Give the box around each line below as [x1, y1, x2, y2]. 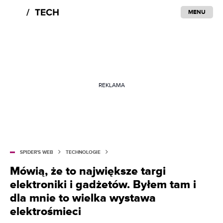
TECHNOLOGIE [66, 149, 101, 155]
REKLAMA [98, 81, 125, 89]
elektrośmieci [10, 205, 81, 219]
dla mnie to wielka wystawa [10, 191, 156, 205]
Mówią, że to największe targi [10, 164, 166, 178]
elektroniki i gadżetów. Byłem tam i [10, 178, 196, 192]
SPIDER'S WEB [20, 149, 53, 155]
